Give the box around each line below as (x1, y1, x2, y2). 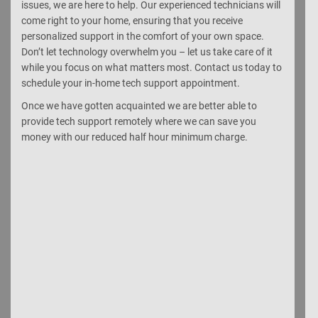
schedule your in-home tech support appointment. (21, 77, 240, 89)
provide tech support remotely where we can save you (21, 116, 256, 127)
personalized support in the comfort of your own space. (21, 31, 264, 42)
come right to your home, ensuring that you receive (21, 15, 243, 26)
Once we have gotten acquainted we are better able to (21, 100, 257, 111)
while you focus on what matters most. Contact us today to (21, 62, 282, 73)
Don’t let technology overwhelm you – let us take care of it (21, 46, 273, 57)
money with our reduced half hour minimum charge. (21, 131, 250, 143)
